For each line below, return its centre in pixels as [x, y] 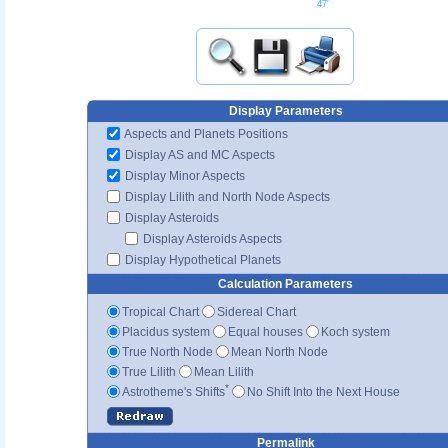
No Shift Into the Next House [323, 391]
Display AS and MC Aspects [198, 154]
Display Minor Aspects [183, 175]
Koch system [355, 331]
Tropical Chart [160, 311]
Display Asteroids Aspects [211, 238]
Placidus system [166, 331]
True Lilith [149, 371]
